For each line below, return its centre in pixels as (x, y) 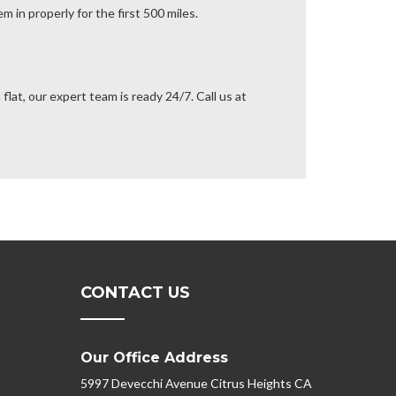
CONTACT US (135, 293)
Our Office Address (154, 358)
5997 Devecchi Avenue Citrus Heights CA (196, 384)
